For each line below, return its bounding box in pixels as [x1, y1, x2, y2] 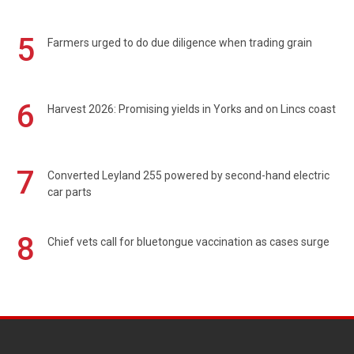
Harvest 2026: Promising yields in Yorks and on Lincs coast [47, 103, 336, 116]
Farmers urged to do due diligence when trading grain [47, 36, 312, 50]
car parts [47, 186, 92, 199]
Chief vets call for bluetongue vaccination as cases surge [47, 235, 330, 249]
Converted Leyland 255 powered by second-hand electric [47, 169, 330, 183]
